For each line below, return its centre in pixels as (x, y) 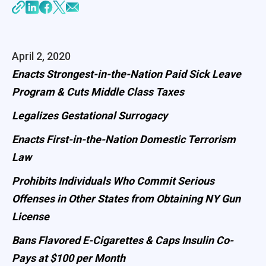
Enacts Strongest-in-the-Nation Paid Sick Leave (126, 74)
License (31, 216)
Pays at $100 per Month (69, 258)
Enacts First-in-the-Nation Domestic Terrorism (124, 139)
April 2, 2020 (41, 56)
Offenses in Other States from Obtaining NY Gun (126, 198)
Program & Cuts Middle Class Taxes (98, 91)
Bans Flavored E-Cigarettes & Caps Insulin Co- (123, 240)
